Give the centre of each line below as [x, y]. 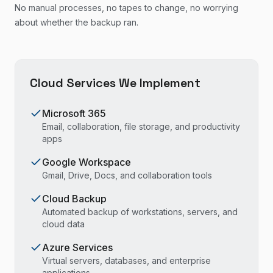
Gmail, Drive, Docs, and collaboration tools [127, 175]
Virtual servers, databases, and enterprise [126, 261]
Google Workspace [87, 162]
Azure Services [77, 247]
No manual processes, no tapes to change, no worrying [126, 8]
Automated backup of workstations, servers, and [140, 212]
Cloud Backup [74, 199]
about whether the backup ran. [76, 22]
